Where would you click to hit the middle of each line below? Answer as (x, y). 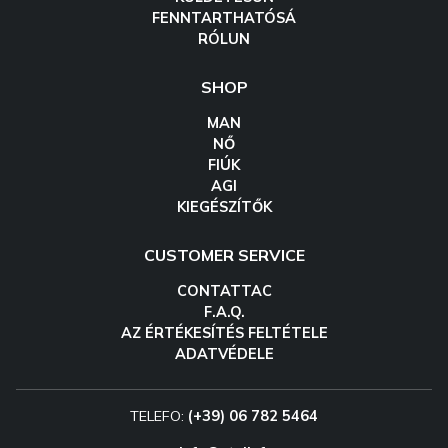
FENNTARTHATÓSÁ (224, 18)
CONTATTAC (224, 291)
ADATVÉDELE (224, 354)
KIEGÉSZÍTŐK (224, 207)
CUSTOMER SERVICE (224, 255)
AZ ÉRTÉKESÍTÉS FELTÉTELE (224, 333)
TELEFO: (159, 416)
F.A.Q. (224, 312)
